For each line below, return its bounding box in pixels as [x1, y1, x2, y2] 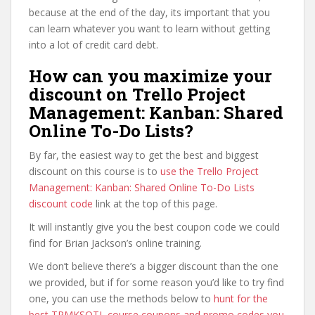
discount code [29, 197, 93, 210]
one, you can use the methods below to [29, 292, 214, 305]
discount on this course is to [29, 165, 160, 178]
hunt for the [214, 292, 268, 305]
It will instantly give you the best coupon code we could [29, 220, 280, 233]
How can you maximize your [29, 65, 272, 87]
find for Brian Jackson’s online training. [29, 236, 202, 250]
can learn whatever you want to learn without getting [29, 22, 270, 35]
